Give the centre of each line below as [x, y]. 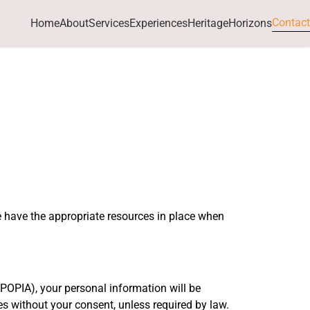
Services [109, 23]
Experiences [158, 23]
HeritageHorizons [230, 23]
